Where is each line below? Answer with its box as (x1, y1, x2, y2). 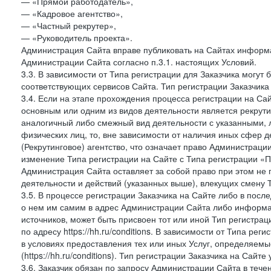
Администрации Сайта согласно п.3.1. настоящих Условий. (21, 56, 256, 68)
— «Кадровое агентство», (21, 7, 123, 19)
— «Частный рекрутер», (21, 19, 116, 31)
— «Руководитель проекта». (21, 31, 132, 44)
